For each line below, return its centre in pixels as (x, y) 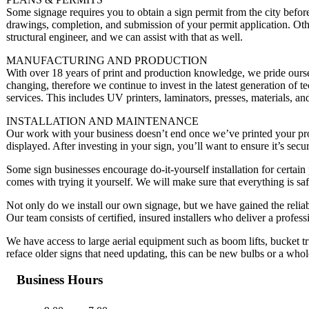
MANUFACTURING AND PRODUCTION (107, 60)
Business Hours (60, 280)
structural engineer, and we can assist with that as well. (124, 37)
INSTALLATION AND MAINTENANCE (102, 121)
